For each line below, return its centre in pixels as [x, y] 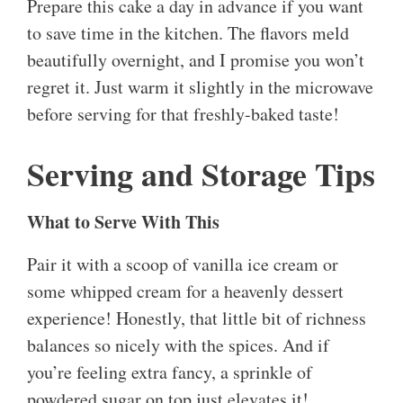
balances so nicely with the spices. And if [178, 345]
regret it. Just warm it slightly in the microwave [200, 87]
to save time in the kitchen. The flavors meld [188, 33]
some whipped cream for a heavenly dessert [185, 291]
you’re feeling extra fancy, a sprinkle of [170, 372]
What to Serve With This [123, 222]
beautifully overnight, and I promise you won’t [196, 60]
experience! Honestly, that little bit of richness [197, 318]
